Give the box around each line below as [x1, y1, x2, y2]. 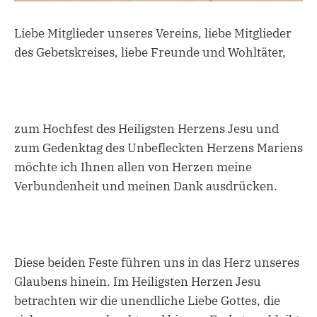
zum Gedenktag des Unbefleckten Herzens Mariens [14, 140, 303, 156]
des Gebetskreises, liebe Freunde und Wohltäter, [14, 44, 286, 60]
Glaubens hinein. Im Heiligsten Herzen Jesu [14, 274, 261, 290]
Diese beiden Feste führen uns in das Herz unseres [14, 255, 299, 271]
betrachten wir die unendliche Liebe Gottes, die [14, 293, 280, 309]
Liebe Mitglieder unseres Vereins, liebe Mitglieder [14, 25, 292, 41]
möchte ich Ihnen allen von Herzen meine [14, 159, 252, 175]
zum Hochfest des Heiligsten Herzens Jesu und [14, 121, 279, 137]
